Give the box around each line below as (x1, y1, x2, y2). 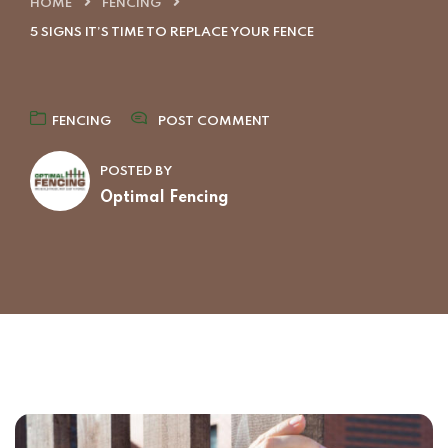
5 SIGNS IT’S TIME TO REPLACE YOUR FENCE (30, 26, 314, 39)
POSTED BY (100, 165, 172, 178)
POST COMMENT (158, 115, 270, 128)
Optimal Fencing (100, 190, 229, 206)
